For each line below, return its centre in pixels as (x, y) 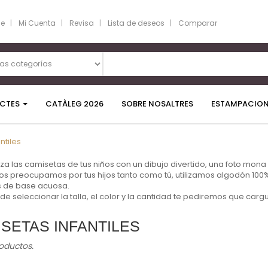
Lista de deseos (136, 23)
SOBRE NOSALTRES (157, 104)
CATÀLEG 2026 (74, 104)
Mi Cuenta (37, 23)
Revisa (82, 23)
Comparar (198, 23)
